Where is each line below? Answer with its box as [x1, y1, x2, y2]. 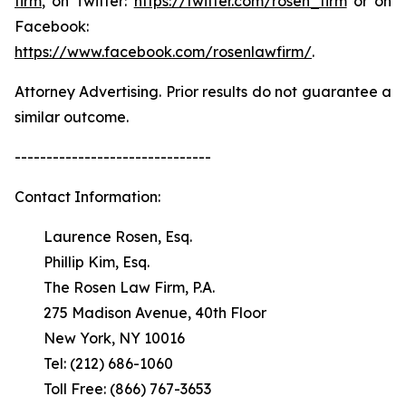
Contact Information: [14, 188, 160, 206]
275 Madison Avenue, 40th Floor [14, 304, 266, 322]
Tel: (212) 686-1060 [14, 354, 173, 372]
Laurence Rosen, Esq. [14, 227, 192, 246]
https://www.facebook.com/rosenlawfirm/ [14, 43, 312, 61]
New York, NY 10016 [14, 329, 185, 347]
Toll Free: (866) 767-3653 [14, 380, 211, 398]
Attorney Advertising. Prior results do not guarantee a [14, 82, 391, 101]
